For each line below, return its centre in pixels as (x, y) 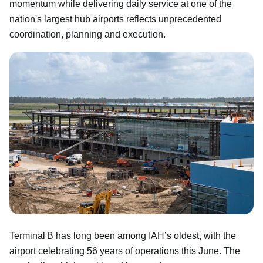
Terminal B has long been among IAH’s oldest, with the (123, 235)
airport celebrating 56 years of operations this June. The (125, 251)
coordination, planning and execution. (87, 34)
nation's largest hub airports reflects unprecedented (115, 19)
